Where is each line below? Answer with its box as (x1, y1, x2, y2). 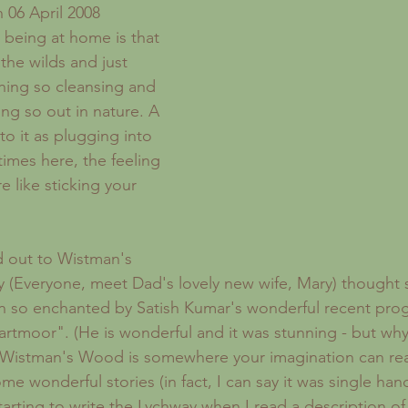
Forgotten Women (270, 2, 376, 19)
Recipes (24, 2, 68, 19)
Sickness (185, 2, 233, 19)
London (105, 2, 148, 19)
